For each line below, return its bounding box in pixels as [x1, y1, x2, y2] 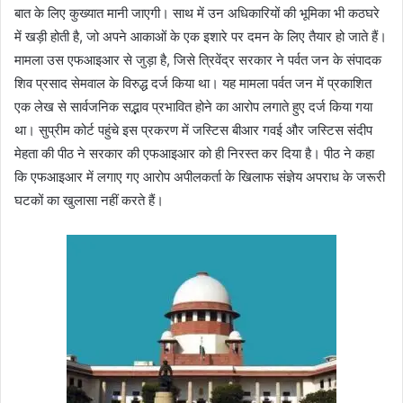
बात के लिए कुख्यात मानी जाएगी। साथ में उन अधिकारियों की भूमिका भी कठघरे [14, 4, 380, 22]
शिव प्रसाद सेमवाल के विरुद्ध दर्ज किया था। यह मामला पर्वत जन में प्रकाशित [14, 74, 372, 92]
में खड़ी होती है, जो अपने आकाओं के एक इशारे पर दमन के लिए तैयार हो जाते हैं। [14, 27, 387, 45]
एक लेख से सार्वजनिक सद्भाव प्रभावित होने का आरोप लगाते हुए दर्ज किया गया [14, 97, 372, 115]
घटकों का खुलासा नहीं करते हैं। [14, 191, 164, 209]
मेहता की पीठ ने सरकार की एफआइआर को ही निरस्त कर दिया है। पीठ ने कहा [14, 144, 374, 162]
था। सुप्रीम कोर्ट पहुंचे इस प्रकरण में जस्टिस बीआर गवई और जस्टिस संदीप [14, 121, 372, 139]
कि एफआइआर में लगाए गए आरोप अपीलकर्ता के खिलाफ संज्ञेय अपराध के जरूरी [14, 167, 385, 185]
